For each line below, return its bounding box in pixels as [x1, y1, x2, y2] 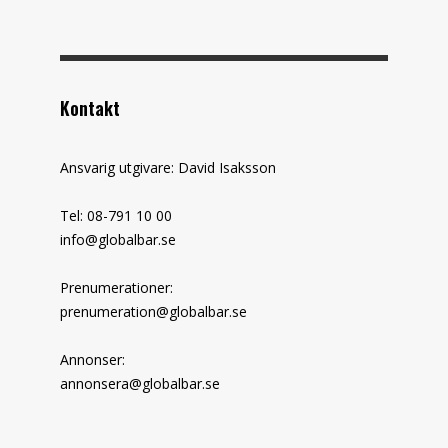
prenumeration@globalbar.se [60, 301, 247, 321]
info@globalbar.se [60, 229, 176, 249]
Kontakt [60, 94, 120, 121]
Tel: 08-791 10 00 [60, 205, 172, 225]
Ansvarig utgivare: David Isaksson [60, 157, 276, 177]
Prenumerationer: [60, 277, 173, 297]
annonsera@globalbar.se [60, 373, 220, 393]
